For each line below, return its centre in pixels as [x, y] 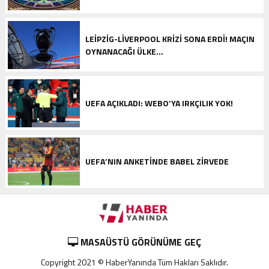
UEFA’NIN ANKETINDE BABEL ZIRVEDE [157, 161]
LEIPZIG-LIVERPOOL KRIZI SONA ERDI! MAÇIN [170, 38]
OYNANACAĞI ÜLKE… [124, 51]
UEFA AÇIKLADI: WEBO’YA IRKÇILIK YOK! [159, 103]
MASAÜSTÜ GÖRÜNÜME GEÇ [139, 242]
